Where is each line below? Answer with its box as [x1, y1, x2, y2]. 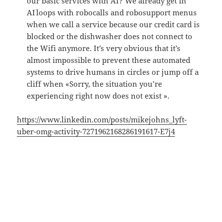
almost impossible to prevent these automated [27, 55, 191, 65]
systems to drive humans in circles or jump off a [27, 67, 199, 77]
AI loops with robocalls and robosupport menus [27, 7, 197, 18]
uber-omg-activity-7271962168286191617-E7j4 [17, 126, 175, 137]
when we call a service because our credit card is [27, 19, 200, 30]
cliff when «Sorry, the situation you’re [27, 79, 163, 89]
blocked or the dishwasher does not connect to [27, 31, 193, 42]
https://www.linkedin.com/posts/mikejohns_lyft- [17, 114, 187, 125]
